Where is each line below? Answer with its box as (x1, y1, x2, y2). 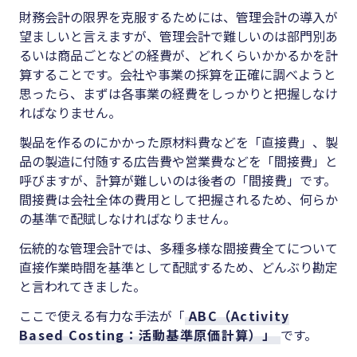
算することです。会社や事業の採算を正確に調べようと (19, 65, 336, 84)
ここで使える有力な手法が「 (19, 306, 185, 326)
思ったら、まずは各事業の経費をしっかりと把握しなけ (19, 84, 338, 104)
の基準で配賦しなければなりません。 (19, 209, 236, 229)
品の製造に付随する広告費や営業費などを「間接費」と (19, 151, 338, 171)
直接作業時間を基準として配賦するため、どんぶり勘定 (19, 257, 338, 277)
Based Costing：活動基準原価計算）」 (19, 325, 277, 345)
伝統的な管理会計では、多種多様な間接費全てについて (19, 238, 338, 258)
